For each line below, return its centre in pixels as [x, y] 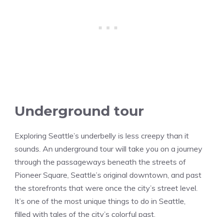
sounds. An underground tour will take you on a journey [108, 149]
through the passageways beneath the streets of [100, 162]
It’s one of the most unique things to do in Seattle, [100, 201]
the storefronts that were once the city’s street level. [106, 188]
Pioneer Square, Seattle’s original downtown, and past [108, 175]
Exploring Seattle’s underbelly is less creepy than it [102, 136]
